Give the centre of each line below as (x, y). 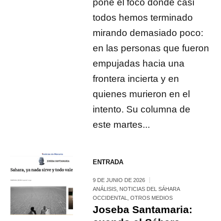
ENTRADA (108, 162)
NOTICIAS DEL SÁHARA (150, 189)
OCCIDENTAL (110, 198)
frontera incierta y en (136, 78)
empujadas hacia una (139, 63)
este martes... (122, 124)
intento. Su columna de (142, 109)
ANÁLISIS (105, 189)
